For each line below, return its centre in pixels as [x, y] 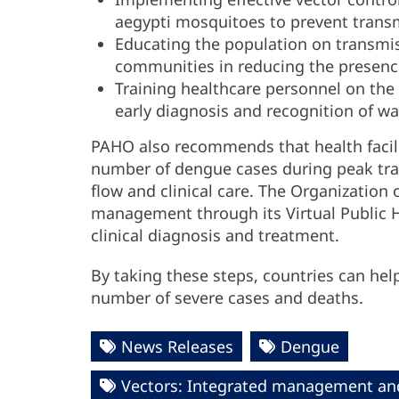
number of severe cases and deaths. [227, 298]
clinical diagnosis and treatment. [215, 236]
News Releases [177, 347]
